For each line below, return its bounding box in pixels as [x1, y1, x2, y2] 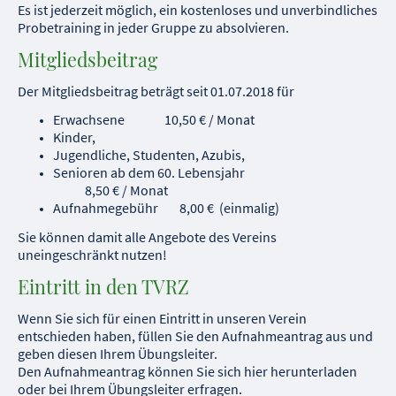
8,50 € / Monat [53, 181, 168, 200]
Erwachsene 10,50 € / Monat [53, 110, 255, 129]
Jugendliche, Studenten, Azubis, [53, 146, 261, 164]
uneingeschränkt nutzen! [18, 245, 167, 263]
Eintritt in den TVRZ [18, 273, 189, 299]
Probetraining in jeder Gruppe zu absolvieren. [18, 19, 289, 37]
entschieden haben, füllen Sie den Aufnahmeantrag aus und [18, 326, 373, 345]
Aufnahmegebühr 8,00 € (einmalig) [53, 199, 285, 217]
